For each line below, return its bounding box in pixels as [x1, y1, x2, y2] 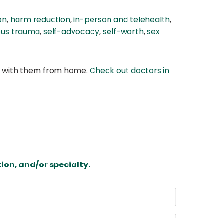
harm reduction [10, 14, 70, 26]
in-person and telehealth [73, 14, 170, 26]
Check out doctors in [90, 65, 169, 76]
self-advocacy [43, 26, 99, 37]
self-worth [103, 26, 144, 37]
